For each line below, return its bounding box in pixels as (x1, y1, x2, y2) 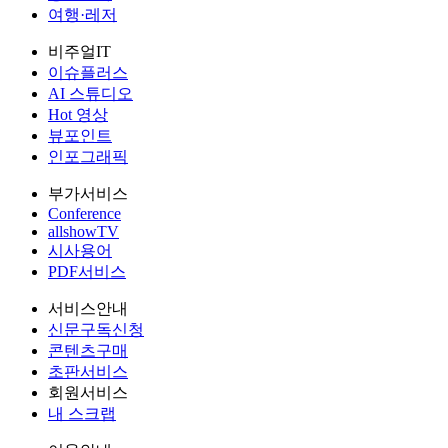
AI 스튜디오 (48, 84, 133, 102)
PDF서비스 (48, 262, 126, 280)
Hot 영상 (48, 105, 108, 123)
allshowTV (48, 222, 119, 240)
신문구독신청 (48, 320, 144, 338)
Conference (48, 204, 121, 222)
